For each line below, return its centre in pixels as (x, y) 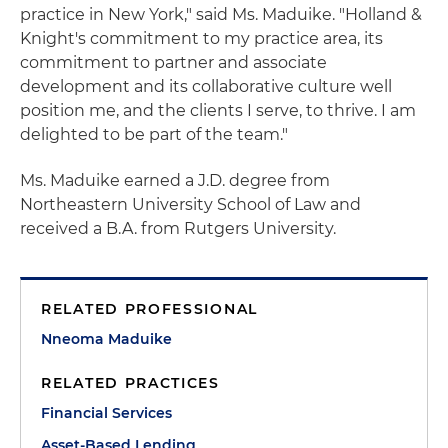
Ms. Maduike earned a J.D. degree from (175, 180)
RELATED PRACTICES (130, 383)
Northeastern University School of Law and (190, 204)
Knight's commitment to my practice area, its (201, 38)
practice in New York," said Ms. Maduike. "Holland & (221, 14)
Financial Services (106, 413)
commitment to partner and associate (173, 62)
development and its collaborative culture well (206, 86)
